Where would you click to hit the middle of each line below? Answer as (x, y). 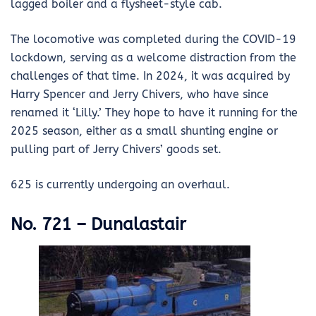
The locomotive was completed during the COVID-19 (153, 39)
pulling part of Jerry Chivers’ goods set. (116, 150)
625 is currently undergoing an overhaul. (120, 185)
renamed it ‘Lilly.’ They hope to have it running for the (154, 113)
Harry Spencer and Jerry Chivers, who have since (140, 95)
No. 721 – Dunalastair (98, 225)
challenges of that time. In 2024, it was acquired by (150, 76)
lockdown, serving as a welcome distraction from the (153, 58)
